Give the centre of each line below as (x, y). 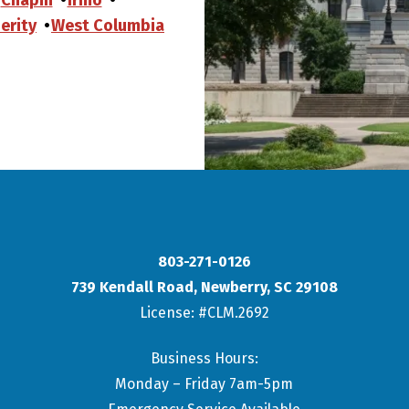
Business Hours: (204, 358)
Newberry (233, 287)
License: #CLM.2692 (204, 312)
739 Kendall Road (132, 287)
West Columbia (108, 25)
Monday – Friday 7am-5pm (204, 383)
